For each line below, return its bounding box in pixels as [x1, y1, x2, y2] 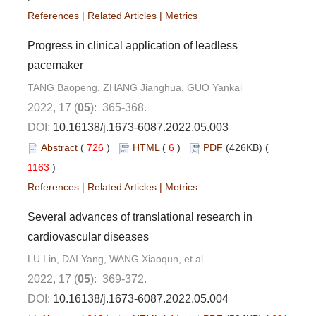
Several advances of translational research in [28, 211, 253, 224]
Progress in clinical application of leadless [28, 39, 238, 52]
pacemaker [28, 59, 83, 72]
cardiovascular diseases [28, 231, 149, 243]
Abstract [41, 142, 78, 154]
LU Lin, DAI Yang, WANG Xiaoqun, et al [28, 253, 203, 265]
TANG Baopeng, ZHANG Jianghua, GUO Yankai [28, 82, 242, 94]
